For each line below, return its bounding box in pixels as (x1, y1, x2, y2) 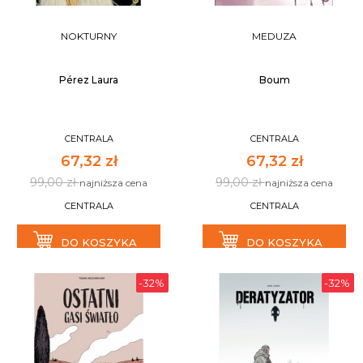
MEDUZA (252, 30, 297, 42)
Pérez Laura (59, 74, 118, 86)
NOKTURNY (61, 30, 117, 42)
